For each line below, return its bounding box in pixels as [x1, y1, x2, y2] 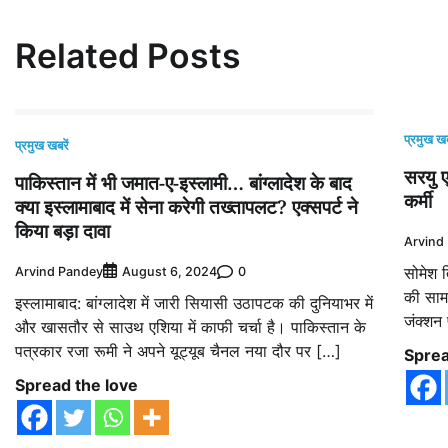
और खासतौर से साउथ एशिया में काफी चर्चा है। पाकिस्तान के [15, 317, 366, 338]
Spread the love [15, 375, 138, 396]
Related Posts [15, 34, 241, 76]
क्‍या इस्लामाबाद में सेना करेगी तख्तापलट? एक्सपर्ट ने [15, 194, 358, 221]
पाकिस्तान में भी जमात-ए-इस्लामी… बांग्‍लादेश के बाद [15, 170, 352, 197]
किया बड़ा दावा [15, 218, 110, 245]
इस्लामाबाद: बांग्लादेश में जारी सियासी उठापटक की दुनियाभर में [15, 293, 373, 314]
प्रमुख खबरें [15, 138, 69, 154]
